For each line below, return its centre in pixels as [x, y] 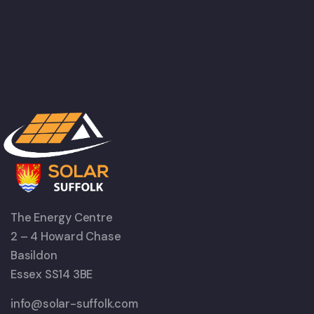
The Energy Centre [62, 218]
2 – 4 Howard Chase [66, 237]
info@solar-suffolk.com [74, 304]
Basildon [34, 256]
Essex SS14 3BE [52, 275]
